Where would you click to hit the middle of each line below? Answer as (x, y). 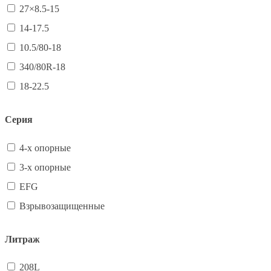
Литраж (22, 239)
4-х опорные (45, 148)
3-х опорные (45, 167)
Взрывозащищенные (62, 206)
